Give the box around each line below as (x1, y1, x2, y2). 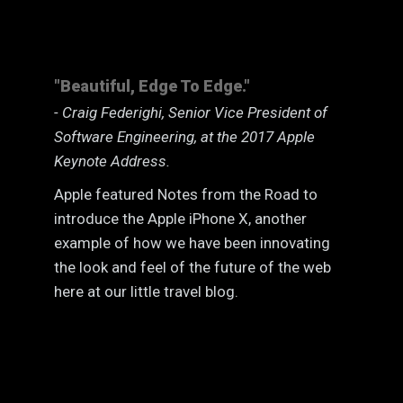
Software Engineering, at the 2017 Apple (54, 128, 315, 146)
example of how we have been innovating (54, 234, 330, 252)
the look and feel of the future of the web (54, 258, 331, 276)
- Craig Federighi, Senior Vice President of (54, 103, 327, 121)
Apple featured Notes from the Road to (54, 185, 318, 203)
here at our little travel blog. (54, 282, 238, 300)
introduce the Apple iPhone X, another (54, 210, 307, 228)
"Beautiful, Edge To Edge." (54, 76, 250, 95)
